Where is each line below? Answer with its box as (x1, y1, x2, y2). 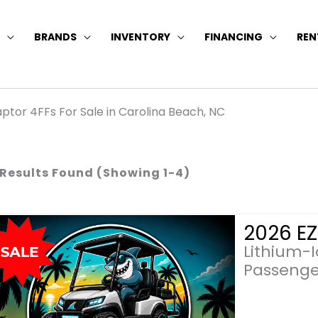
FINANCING (204, 29, 263, 44)
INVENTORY (111, 29, 170, 44)
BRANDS (34, 29, 77, 44)
